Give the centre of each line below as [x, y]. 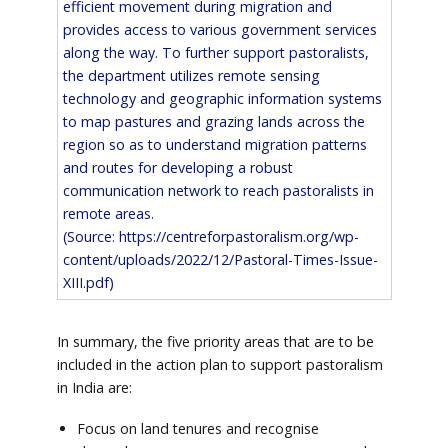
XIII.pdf [85, 282]
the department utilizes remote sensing [191, 75]
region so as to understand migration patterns [214, 144]
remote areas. [108, 213]
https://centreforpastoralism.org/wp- [238, 236]
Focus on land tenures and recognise [197, 428]
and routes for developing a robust [177, 167]
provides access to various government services [219, 29]
